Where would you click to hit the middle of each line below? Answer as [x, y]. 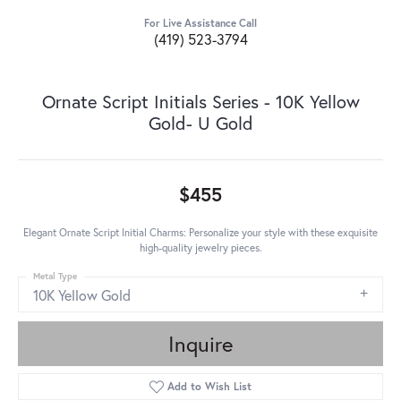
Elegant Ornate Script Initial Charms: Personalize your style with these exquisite [200, 233]
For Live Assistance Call [200, 23]
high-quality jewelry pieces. [200, 248]
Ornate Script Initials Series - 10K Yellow [200, 102]
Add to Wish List [210, 387]
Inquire [200, 344]
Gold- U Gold [200, 124]
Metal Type [55, 277]
